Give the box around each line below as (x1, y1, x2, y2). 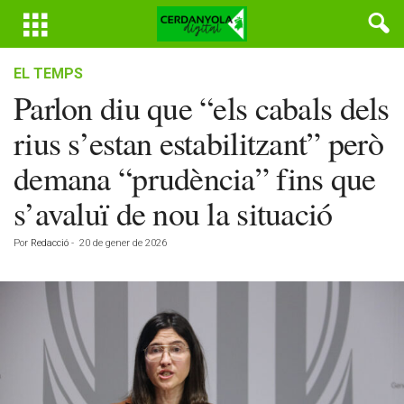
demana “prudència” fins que (14, 156, 376, 199)
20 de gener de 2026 (79, 237, 167, 249)
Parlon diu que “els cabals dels (14, 86, 390, 129)
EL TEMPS (14, 65, 83, 82)
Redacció (31, 237, 69, 249)
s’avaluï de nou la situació (14, 191, 333, 234)
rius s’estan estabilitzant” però (14, 121, 383, 164)
